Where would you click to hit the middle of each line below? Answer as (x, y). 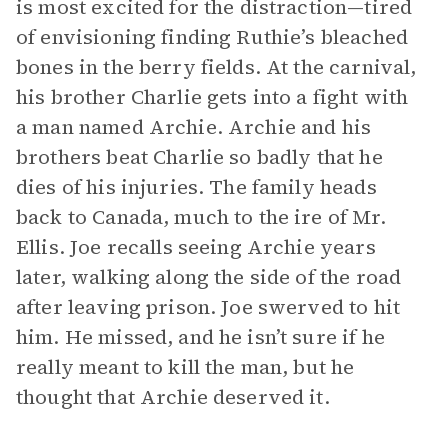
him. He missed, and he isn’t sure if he (200, 337)
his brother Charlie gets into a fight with (212, 97)
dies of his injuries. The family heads (196, 187)
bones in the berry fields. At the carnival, (216, 67)
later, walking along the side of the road (209, 277)
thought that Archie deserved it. (173, 397)
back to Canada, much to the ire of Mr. (201, 217)
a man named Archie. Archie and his (194, 127)
